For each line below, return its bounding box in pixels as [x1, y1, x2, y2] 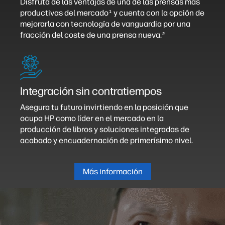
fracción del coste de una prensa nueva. [20, 30, 162, 40]
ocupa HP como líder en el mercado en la [20, 113, 164, 123]
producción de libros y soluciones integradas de [20, 124, 189, 134]
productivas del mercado [20, 8, 108, 18]
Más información [82, 166, 143, 176]
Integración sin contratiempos [20, 84, 162, 98]
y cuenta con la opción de [111, 8, 204, 18]
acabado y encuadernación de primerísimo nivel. [20, 135, 193, 145]
